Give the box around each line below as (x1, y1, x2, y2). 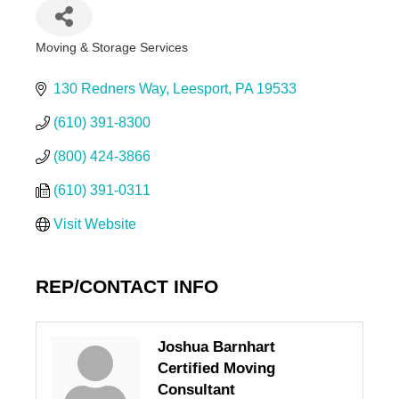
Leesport (172, 81, 228, 97)
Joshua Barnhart (157, 338, 275, 356)
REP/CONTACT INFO (35, 276, 218, 297)
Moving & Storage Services (35, 41, 188, 55)
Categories (34, 53, 111, 70)
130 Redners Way (53, 81, 166, 97)
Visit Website (53, 216, 136, 232)
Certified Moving (157, 360, 275, 378)
